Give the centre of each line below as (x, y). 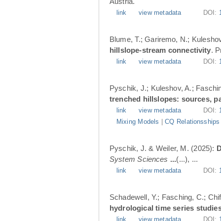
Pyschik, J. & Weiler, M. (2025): (163, 148)
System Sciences (139, 159)
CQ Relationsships (192, 122)
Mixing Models (138, 122)
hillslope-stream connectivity (160, 50)
